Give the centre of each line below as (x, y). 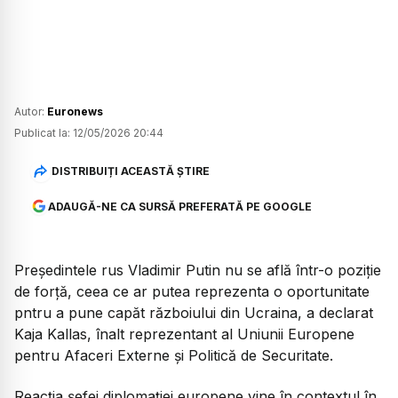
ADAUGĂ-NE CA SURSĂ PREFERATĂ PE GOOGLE (179, 206)
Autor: (31, 111)
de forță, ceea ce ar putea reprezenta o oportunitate (192, 291)
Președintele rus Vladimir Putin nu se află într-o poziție (198, 270)
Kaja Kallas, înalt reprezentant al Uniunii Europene (184, 334)
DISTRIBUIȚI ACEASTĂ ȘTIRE (130, 171)
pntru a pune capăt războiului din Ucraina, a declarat (194, 312)
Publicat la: (42, 132)
